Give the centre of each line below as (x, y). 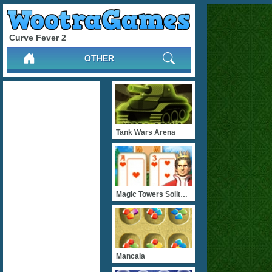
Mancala (131, 256)
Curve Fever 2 (38, 37)
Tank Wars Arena (146, 132)
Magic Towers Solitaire (184, 194)
